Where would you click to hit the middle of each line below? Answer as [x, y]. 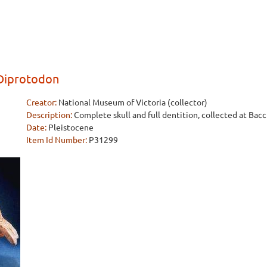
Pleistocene [71, 127]
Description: [49, 114]
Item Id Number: [57, 139]
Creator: [41, 102]
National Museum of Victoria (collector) [133, 102]
